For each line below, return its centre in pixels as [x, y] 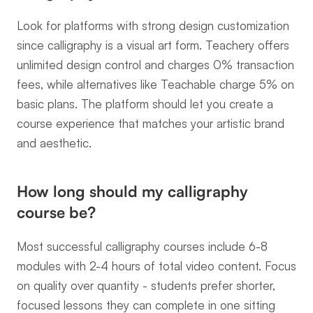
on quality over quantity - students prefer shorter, [146, 285]
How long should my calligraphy [132, 191]
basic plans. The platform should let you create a [145, 104]
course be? [56, 212]
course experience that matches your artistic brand [151, 123]
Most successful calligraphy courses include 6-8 [142, 246]
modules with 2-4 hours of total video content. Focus [156, 266]
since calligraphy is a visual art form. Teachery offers [153, 45]
